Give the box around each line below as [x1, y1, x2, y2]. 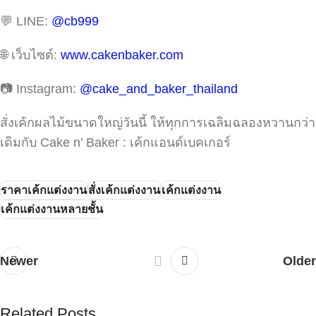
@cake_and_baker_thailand [80, 81, 238, 96]
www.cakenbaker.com [61, 47, 183, 62]
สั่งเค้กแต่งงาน [88, 183, 160, 196]
